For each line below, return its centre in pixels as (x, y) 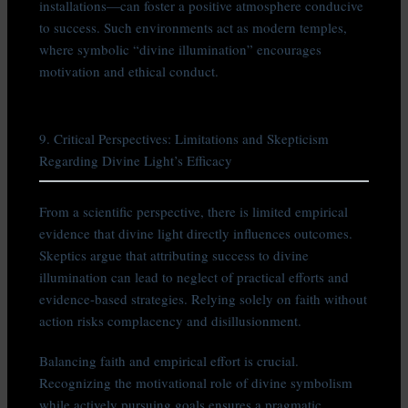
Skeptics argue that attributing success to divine (174, 255)
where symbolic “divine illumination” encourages (181, 49)
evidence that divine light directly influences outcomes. (196, 233)
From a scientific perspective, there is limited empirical (194, 211)
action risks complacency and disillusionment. (171, 320)
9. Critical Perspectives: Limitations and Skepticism (184, 138)
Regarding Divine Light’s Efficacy (136, 160)
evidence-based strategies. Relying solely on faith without (204, 298)
